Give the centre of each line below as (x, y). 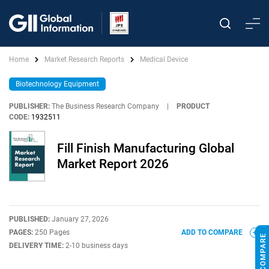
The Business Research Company (105, 106)
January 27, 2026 (80, 219)
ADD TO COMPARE (213, 232)
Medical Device (164, 59)
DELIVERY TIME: (37, 246)
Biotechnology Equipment (57, 84)
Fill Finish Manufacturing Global (146, 148)
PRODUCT (193, 106)
